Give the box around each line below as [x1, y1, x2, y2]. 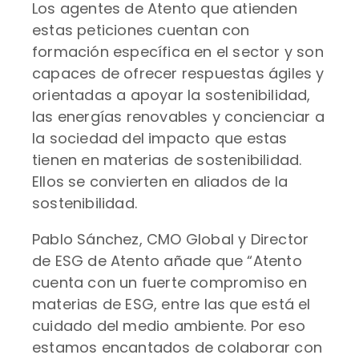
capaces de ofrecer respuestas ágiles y [32, 63, 325, 83]
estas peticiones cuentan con [32, 20, 250, 40]
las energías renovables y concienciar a [32, 107, 325, 127]
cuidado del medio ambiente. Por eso [32, 316, 306, 336]
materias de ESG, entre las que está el [32, 294, 311, 314]
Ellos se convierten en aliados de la [32, 171, 288, 192]
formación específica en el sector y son [32, 42, 324, 62]
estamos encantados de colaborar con [32, 337, 323, 357]
